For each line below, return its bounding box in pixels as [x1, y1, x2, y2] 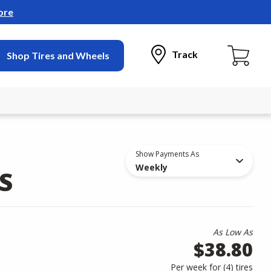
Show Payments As [135, 149, 199, 159]
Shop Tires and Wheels [7, 50, 110, 61]
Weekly [135, 162, 168, 173]
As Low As [213, 226, 253, 238]
